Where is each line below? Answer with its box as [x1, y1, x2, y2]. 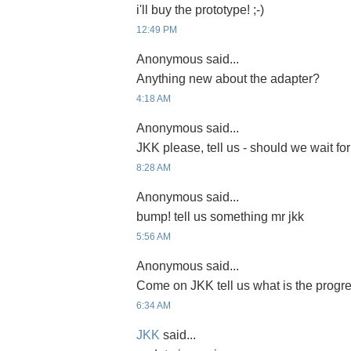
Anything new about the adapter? [136, 72, 320, 86]
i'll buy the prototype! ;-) [136, 3, 264, 17]
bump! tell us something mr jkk [136, 210, 304, 224]
